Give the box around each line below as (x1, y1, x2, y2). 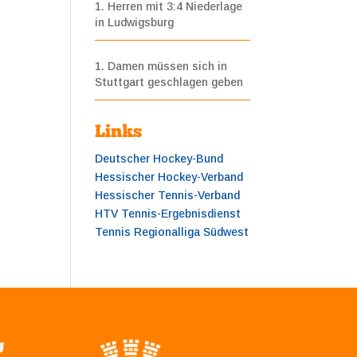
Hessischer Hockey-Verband (95, 171, 244, 183)
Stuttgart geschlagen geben (95, 76, 244, 88)
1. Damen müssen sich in (95, 60, 228, 73)
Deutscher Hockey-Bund (95, 152, 224, 165)
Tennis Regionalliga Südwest (95, 226, 249, 238)
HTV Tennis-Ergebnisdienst (95, 207, 241, 220)
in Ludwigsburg (95, 16, 175, 29)
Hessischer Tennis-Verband (95, 189, 241, 202)
